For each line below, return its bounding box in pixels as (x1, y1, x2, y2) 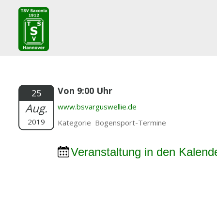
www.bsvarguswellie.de (57, 102, 137, 111)
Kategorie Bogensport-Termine (57, 118, 166, 127)
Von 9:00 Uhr (57, 85, 112, 96)
